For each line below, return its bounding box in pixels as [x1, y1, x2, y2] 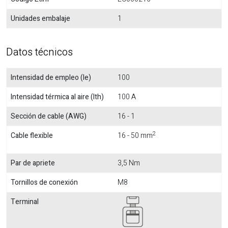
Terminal [11, 196, 39, 207]
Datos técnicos [6, 45, 73, 60]
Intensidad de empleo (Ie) [11, 72, 91, 83]
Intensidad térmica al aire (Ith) [11, 92, 104, 102]
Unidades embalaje [11, 13, 70, 24]
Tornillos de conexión [11, 177, 78, 188]
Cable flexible [11, 130, 53, 141]
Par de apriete [11, 158, 55, 168]
